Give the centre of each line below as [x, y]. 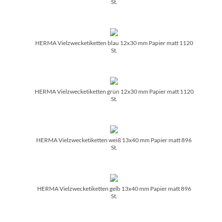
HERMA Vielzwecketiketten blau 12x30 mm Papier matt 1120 [114, 43]
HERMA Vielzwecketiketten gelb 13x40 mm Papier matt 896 [114, 188]
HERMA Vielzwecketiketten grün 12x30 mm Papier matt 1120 [114, 91]
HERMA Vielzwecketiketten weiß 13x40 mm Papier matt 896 [114, 140]
